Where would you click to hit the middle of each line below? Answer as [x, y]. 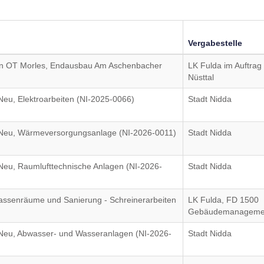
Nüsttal [201, 77]
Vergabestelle [215, 43]
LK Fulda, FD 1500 [224, 200]
